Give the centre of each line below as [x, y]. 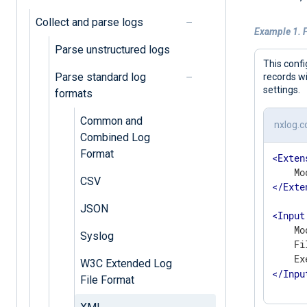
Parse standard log [100, 77]
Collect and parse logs [89, 22]
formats [73, 93]
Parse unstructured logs [112, 49]
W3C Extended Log [126, 263]
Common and [111, 121]
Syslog [97, 236]
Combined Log [115, 137]
